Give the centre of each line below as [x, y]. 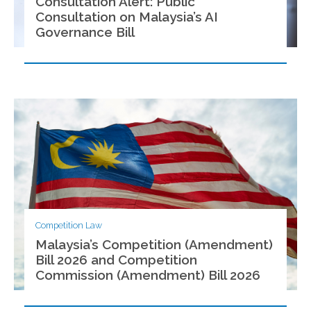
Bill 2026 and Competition [117, 259]
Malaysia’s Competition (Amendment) [154, 244]
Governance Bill [85, 32]
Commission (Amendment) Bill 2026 [148, 275]
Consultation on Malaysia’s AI [127, 16]
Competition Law [69, 226]
